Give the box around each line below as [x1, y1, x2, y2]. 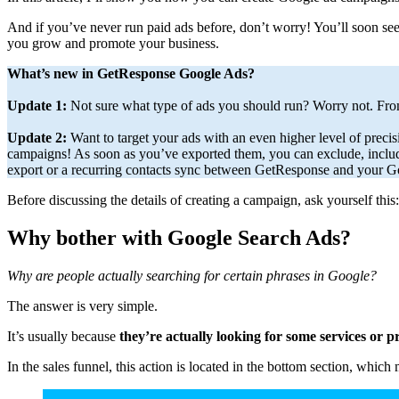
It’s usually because [7, 329, 119, 345]
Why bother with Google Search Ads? [7, 226, 351, 250]
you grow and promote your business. [7, 36, 219, 52]
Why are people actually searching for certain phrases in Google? [7, 268, 377, 284]
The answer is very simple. [7, 298, 158, 314]
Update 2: [7, 130, 67, 146]
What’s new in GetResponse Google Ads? [7, 66, 255, 82]
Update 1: [7, 98, 70, 114]
